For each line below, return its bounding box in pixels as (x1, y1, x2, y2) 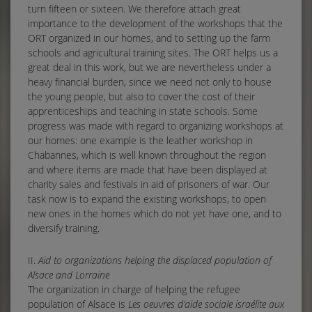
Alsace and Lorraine (28, 267, 109, 281)
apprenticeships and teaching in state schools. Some (28, 104, 258, 118)
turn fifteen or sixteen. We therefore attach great (28, 1, 241, 15)
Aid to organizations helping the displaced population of (38, 253, 272, 267)
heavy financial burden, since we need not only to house (28, 75, 272, 88)
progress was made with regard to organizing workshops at (28, 118, 283, 132)
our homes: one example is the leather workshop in (28, 133, 253, 147)
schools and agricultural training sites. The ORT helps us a (28, 45, 278, 59)
